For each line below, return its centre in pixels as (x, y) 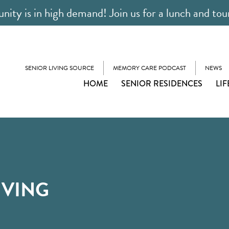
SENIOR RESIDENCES (162, 83)
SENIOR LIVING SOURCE (60, 68)
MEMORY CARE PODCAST (150, 68)
